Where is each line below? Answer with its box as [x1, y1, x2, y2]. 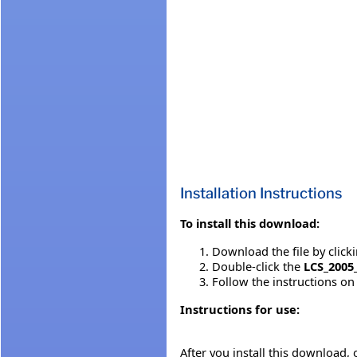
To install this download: [180, 214, 320, 231]
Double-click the [212, 257, 304, 274]
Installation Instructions [180, 183, 342, 202]
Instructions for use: [180, 300, 300, 317]
